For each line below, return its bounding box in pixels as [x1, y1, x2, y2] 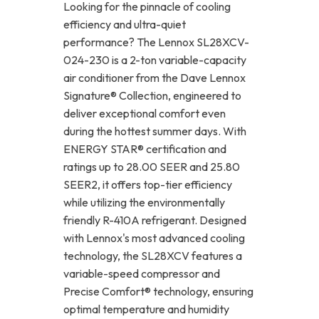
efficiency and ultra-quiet [63, 17, 186, 32]
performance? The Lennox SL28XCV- [63, 35, 249, 50]
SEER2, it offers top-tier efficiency [63, 177, 232, 192]
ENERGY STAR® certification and [63, 142, 226, 157]
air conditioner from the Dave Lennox [63, 70, 246, 85]
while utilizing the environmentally [63, 195, 225, 210]
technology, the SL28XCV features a [63, 249, 242, 263]
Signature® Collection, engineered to [63, 88, 241, 103]
